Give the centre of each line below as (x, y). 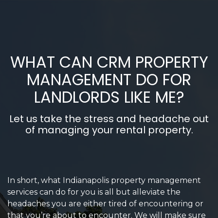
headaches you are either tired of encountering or (105, 204)
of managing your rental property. (109, 130)
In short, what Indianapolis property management (104, 181)
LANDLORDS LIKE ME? (109, 97)
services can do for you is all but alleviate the (94, 192)
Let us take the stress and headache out (109, 119)
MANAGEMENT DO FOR (109, 80)
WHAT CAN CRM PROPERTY (109, 62)
